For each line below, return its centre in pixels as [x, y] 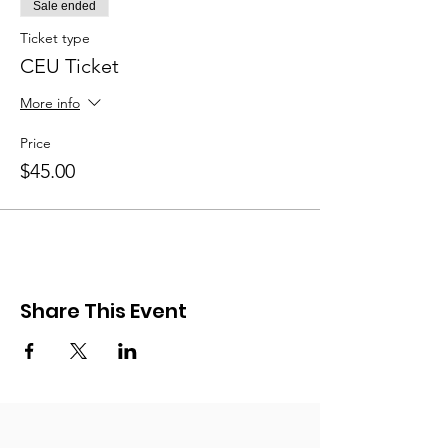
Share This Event [103, 311]
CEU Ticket [69, 66]
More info [50, 103]
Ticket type [55, 38]
